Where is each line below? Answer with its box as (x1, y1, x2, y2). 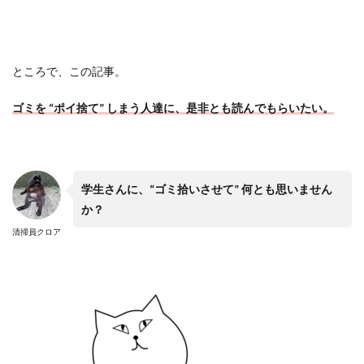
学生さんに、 (81, 182, 149, 196)
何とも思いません (241, 182, 332, 196)
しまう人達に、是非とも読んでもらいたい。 (106, 101, 334, 115)
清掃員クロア (12, 227, 61, 236)
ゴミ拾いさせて (154, 182, 234, 196)
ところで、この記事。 (12, 64, 126, 78)
